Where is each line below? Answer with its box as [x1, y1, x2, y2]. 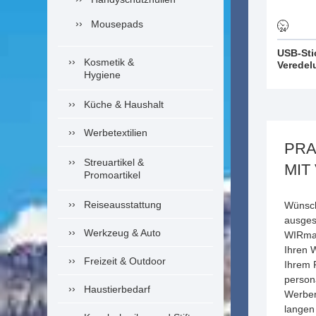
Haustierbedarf [84, 284, 150, 295]
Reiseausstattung [84, 199, 162, 210]
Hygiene [84, 69, 121, 80]
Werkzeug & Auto [84, 227, 161, 238]
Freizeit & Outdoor [84, 255, 166, 267]
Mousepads [91, 18, 143, 30]
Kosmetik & [84, 56, 134, 68]
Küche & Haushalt [84, 99, 164, 110]
